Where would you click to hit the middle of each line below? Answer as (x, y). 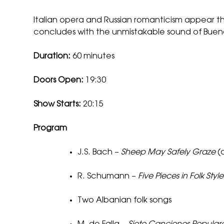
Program (50, 128)
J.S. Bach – (99, 152)
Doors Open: (59, 80)
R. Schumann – (108, 176)
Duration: (52, 56)
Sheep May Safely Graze (168, 152)
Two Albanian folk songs (125, 200)
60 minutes (93, 56)
